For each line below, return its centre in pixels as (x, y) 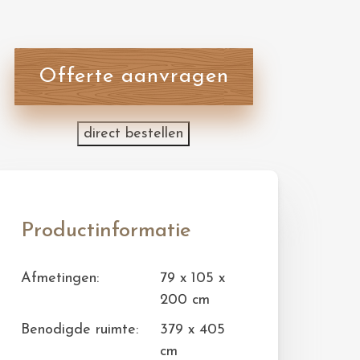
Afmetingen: (60, 278)
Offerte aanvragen (133, 77)
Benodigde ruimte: (80, 330)
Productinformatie (106, 231)
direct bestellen (133, 134)
